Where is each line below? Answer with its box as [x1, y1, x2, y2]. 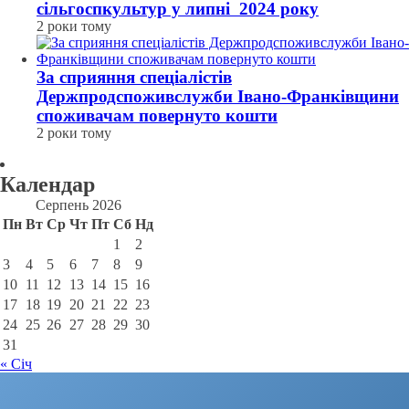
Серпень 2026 [35, 197, 121, 213]
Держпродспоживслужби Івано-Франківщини [37, 87, 399, 106]
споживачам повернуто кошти [37, 106, 278, 125]
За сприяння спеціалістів [37, 68, 232, 87]
